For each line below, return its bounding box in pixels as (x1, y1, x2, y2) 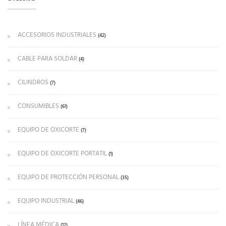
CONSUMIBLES (18, 100, 59, 111)
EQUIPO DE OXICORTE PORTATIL (18, 148, 107, 159)
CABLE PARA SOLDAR (18, 53, 77, 64)
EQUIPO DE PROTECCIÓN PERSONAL (18, 172, 119, 183)
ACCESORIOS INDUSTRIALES (18, 29, 96, 40)
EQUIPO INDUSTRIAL (18, 195, 74, 206)
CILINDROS (18, 77, 48, 88)
